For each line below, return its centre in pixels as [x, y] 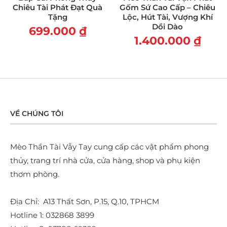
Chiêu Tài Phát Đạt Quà [58, 8]
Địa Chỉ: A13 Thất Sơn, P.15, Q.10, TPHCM [85, 202]
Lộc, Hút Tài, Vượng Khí [167, 17]
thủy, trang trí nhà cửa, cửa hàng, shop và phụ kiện [105, 161]
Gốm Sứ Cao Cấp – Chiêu [167, 8]
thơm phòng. [35, 174]
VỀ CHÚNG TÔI [37, 114]
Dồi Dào [167, 27]
